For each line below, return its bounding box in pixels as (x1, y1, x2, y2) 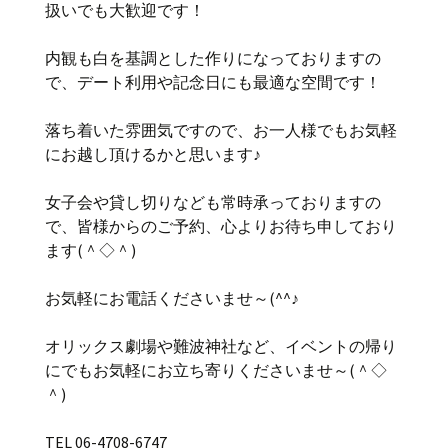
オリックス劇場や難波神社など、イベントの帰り (45, 336, 397, 356)
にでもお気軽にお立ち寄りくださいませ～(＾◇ (45, 360, 387, 380)
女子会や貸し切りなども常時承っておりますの (45, 192, 381, 212)
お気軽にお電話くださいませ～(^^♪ (45, 288, 299, 308)
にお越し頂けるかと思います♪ (45, 144, 261, 164)
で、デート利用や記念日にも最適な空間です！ (45, 72, 381, 92)
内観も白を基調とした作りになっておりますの (45, 48, 381, 68)
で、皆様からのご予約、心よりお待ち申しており (45, 216, 397, 236)
